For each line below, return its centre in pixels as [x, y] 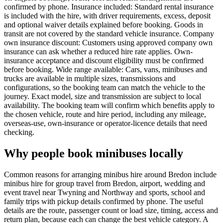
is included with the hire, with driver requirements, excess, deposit [107, 16]
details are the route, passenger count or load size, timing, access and [111, 210]
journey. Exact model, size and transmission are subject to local [103, 97]
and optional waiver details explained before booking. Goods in [104, 25]
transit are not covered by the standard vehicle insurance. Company [109, 34]
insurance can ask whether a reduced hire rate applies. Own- [98, 52]
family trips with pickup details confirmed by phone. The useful [104, 201]
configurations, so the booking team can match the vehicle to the [105, 88]
